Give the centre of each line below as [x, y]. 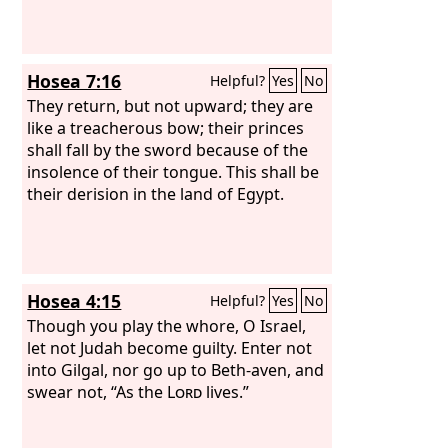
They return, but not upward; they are [170, 105]
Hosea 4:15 [74, 301]
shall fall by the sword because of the [168, 149]
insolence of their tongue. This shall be [173, 171]
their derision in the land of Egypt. [156, 193]
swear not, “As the [97, 391]
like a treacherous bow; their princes [166, 127]
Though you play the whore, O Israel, [167, 325]
